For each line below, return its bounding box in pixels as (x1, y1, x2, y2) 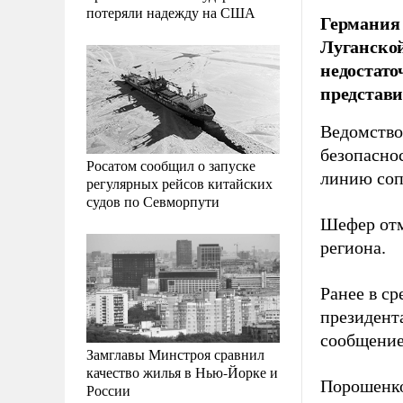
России (86, 380, 130, 399)
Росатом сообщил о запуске (86, 155, 255, 175)
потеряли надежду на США (86, 2, 255, 22)
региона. (320, 237, 386, 257)
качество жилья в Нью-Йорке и (86, 362, 278, 381)
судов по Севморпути (86, 191, 219, 210)
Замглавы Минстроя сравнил (86, 344, 264, 363)
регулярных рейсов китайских (86, 173, 273, 193)
